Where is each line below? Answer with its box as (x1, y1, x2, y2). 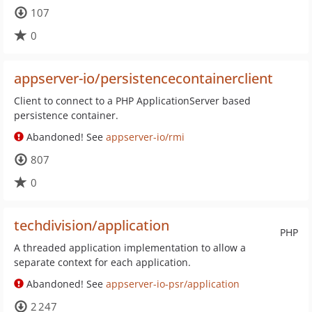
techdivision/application (14, 216, 169, 235)
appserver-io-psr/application (106, 277, 240, 290)
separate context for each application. (14, 256, 191, 269)
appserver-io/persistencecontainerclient (14, 69, 273, 88)
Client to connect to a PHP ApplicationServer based (14, 94, 251, 107)
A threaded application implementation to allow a (14, 241, 246, 254)
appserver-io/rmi (106, 130, 185, 143)
